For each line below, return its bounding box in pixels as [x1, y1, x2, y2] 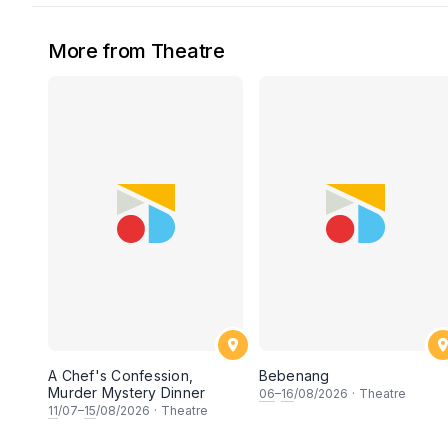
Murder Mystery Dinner [48, 384, 206, 402]
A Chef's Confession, [48, 367, 193, 385]
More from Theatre [48, 38, 225, 63]
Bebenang [258, 367, 330, 385]
